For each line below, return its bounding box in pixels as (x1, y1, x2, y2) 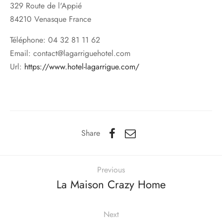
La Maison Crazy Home (56, 176, 166, 193)
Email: (10, 47, 33, 59)
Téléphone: (10, 34, 48, 46)
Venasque (34, 13, 69, 25)
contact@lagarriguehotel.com (33, 47, 130, 59)
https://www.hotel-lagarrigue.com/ (24, 60, 139, 72)
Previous (97, 164, 125, 176)
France (69, 13, 91, 25)
